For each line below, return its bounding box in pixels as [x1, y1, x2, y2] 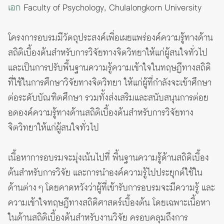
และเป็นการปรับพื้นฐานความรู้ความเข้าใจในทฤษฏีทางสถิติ [8, 61, 211, 75]
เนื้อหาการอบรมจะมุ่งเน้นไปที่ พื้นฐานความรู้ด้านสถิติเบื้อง [8, 151, 209, 165]
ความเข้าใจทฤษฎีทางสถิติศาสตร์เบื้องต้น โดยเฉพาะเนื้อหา [8, 196, 210, 210]
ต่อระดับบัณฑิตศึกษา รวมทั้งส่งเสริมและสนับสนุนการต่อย [8, 91, 208, 105]
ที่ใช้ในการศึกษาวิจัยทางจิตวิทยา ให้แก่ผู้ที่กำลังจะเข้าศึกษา [8, 76, 211, 90]
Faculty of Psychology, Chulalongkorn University [21, 1, 201, 15]
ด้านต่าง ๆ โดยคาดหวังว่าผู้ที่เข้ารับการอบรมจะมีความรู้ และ [8, 181, 215, 195]
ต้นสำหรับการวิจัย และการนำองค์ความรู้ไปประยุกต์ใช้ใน [8, 166, 202, 180]
